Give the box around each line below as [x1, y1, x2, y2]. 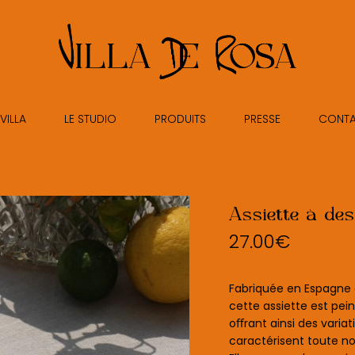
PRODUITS [154, 111, 206, 128]
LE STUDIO [63, 111, 116, 128]
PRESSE [243, 111, 281, 128]
